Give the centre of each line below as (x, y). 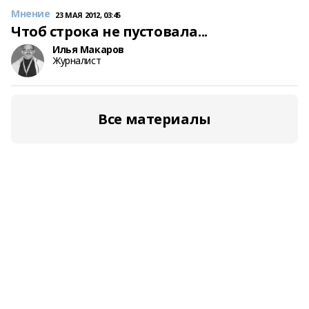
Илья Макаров (88, 49)
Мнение (31, 13)
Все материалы (154, 119)
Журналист (77, 60)
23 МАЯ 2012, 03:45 (88, 15)
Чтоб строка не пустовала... (109, 31)
